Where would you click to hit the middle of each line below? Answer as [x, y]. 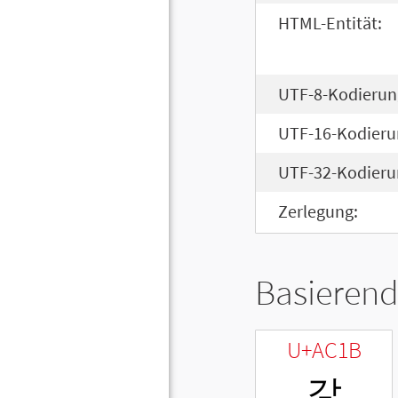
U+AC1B [324, 350]
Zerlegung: [318, 211]
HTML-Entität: [330, 23]
